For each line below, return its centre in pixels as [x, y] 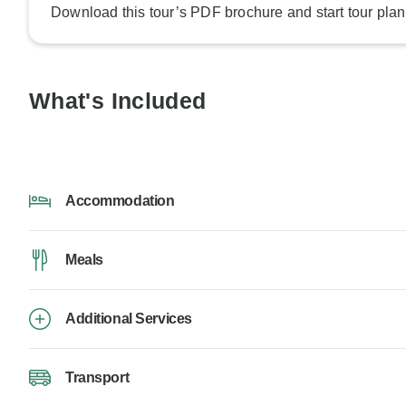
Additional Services [129, 319]
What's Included [118, 101]
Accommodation [120, 201]
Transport [97, 378]
